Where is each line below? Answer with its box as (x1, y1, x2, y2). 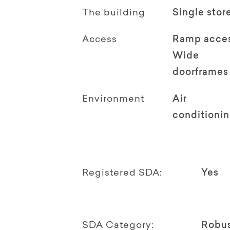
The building (82, 8, 145, 18)
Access (82, 35, 117, 45)
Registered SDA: (82, 168, 162, 178)
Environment (82, 94, 144, 104)
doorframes (172, 68, 228, 78)
